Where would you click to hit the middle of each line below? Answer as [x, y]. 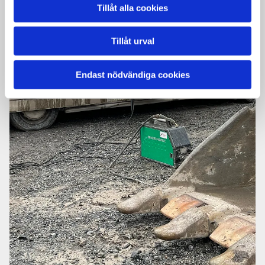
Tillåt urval [132, 41]
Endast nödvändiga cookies [132, 75]
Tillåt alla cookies [132, 8]
